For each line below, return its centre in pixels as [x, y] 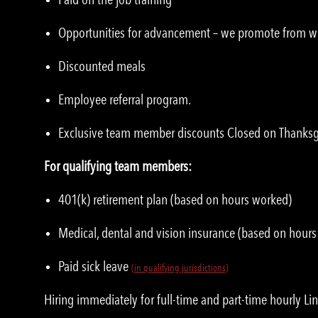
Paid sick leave [95, 267]
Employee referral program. [125, 100]
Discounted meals [102, 66]
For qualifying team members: [118, 166]
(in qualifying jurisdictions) [180, 268]
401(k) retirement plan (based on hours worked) [175, 200]
